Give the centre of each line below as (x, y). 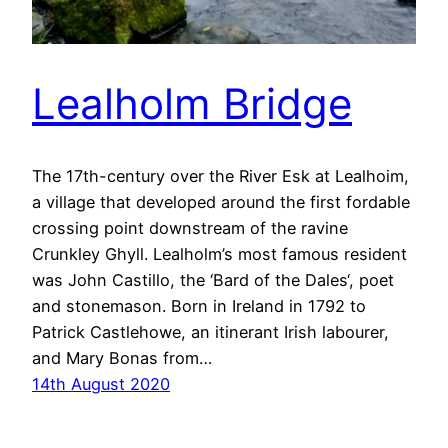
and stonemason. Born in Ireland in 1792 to (199, 306)
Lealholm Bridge (192, 103)
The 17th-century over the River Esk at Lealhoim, (220, 176)
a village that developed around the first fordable (221, 202)
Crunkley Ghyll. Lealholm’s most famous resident (219, 254)
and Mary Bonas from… (122, 358)
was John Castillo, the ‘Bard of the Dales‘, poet (213, 280)
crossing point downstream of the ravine (190, 228)
